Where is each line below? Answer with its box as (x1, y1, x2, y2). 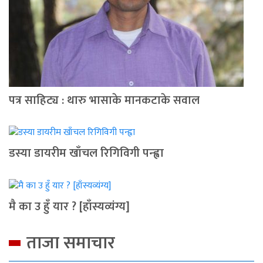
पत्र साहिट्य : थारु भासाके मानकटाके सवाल (9, 90, 200, 110)
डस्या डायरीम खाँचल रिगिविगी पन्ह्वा (9, 143, 164, 164)
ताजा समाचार (26, 228, 115, 258)
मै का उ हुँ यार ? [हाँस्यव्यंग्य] (9, 196, 130, 217)
